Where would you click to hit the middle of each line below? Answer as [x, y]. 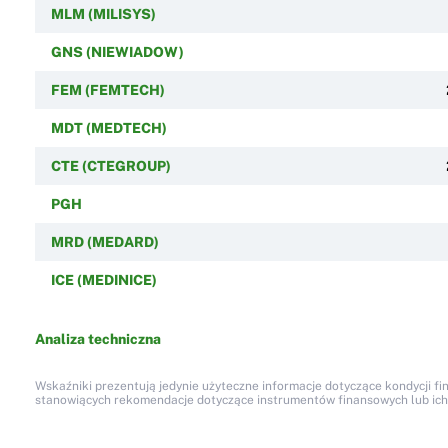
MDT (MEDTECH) [108, 127]
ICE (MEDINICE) [103, 279]
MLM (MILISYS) [103, 13]
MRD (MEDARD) [104, 241]
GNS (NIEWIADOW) [117, 51]
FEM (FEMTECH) [107, 89]
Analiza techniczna [97, 338]
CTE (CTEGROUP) [110, 165]
